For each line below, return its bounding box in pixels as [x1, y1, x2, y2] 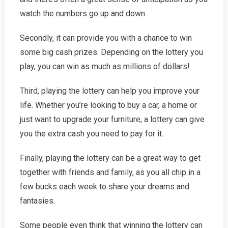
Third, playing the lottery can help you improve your [19, 86, 199, 96]
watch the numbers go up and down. [19, 9, 147, 18]
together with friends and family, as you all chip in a [19, 167, 201, 177]
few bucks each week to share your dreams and [19, 182, 189, 191]
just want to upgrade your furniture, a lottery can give [19, 115, 205, 124]
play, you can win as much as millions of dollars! [19, 62, 190, 71]
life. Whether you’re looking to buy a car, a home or [19, 100, 197, 110]
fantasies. [19, 196, 55, 206]
